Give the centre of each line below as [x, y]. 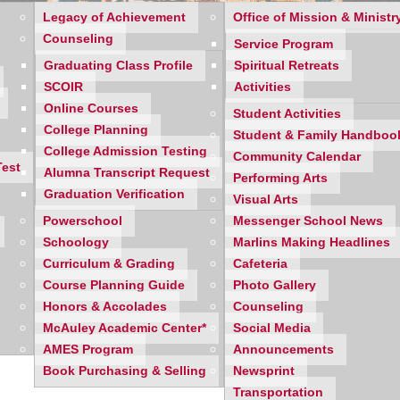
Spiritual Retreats [287, 66]
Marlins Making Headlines [312, 242]
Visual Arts [266, 200]
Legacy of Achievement [115, 17]
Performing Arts [281, 178]
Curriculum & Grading [109, 264]
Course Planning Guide [114, 285]
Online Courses [92, 108]
